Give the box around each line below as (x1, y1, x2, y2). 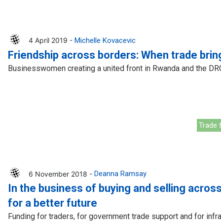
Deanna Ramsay (94, 169, 147, 179)
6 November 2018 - (28, 169, 94, 178)
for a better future (7, 197, 97, 210)
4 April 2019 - (28, 36, 74, 44)
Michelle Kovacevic (74, 36, 136, 45)
